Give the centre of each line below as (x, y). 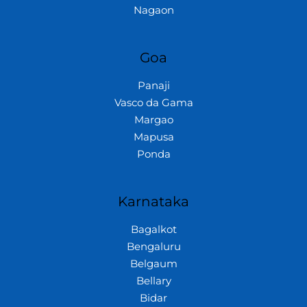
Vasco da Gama (153, 102)
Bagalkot (153, 229)
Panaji (153, 85)
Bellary (153, 281)
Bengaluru (153, 246)
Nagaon (153, 10)
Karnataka (153, 201)
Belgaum (153, 263)
